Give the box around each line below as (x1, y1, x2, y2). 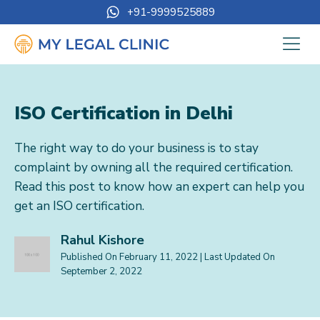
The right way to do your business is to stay (14, 140, 259, 156)
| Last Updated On (198, 251, 277, 264)
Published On (61, 251, 119, 264)
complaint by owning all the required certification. (14, 159, 293, 176)
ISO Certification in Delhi (14, 101, 233, 126)
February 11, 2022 (119, 251, 198, 264)
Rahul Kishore (61, 231, 144, 249)
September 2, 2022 (61, 265, 142, 278)
